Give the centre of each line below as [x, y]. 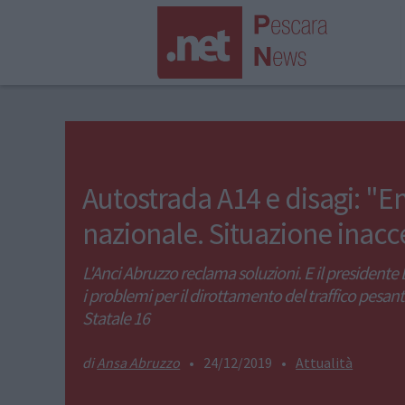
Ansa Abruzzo [139, 363]
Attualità [325, 363]
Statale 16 [116, 318]
